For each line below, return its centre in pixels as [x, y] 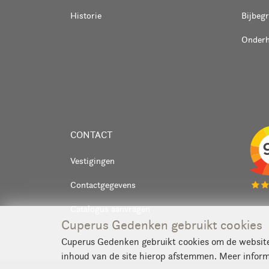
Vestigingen [92, 160]
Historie [86, 15]
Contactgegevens [103, 184]
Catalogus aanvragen [110, 208]
